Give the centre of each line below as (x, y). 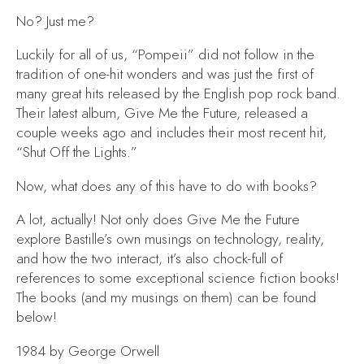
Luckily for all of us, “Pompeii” (105, 55)
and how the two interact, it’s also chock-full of (149, 259)
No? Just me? (55, 21)
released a (276, 113)
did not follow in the (256, 55)
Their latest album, (70, 113)
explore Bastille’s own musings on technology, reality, (170, 239)
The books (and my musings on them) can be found (166, 298)
